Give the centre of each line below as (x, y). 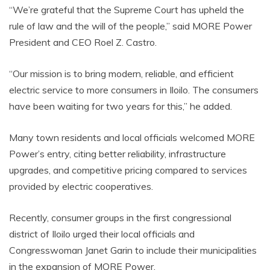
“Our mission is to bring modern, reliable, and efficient (121, 74)
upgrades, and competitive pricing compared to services (128, 170)
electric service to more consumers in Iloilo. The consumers (134, 90)
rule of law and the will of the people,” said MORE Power (130, 26)
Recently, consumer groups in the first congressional (120, 218)
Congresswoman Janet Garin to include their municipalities (133, 250)
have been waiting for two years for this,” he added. (121, 106)
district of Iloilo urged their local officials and (102, 234)
